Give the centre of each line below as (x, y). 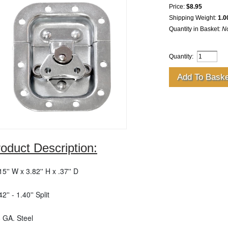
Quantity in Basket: (195, 29)
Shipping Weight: (193, 18)
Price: (178, 7)
